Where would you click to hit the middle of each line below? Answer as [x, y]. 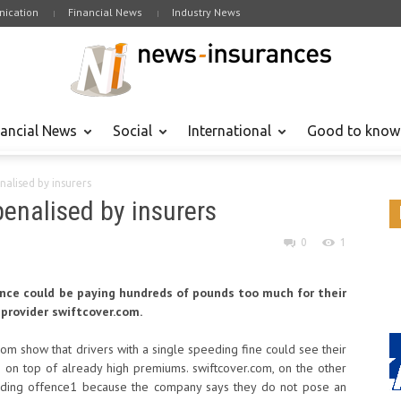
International [230, 131]
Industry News [206, 12]
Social [132, 131]
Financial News [105, 12]
